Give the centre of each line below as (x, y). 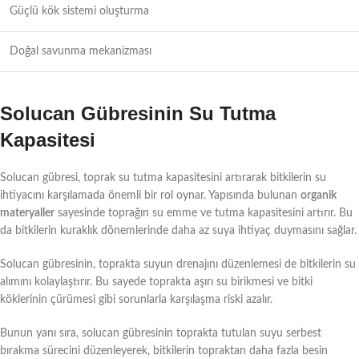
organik (319, 195)
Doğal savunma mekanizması (81, 51)
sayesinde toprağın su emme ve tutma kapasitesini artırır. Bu (204, 213)
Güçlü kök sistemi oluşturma (79, 11)
